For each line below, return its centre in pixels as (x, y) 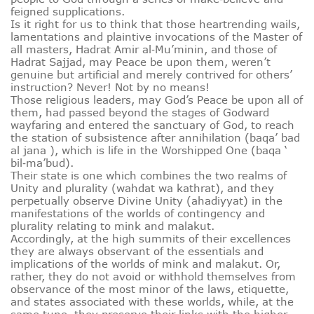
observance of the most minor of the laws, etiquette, (150, 289)
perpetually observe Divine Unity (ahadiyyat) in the (146, 201)
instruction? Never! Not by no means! (110, 87)
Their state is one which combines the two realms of (149, 176)
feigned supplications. (68, 12)
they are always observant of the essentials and (137, 251)
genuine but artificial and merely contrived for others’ (151, 75)
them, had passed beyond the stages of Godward (140, 112)
